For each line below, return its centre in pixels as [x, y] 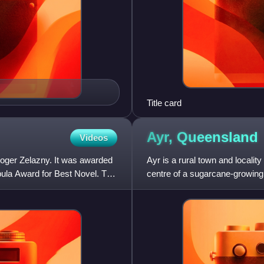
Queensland [217, 137]
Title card [164, 103]
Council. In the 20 [180, 187]
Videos [94, 137]
